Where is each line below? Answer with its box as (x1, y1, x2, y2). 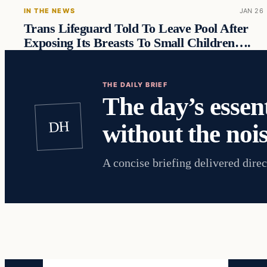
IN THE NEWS (24, 7, 76, 15)
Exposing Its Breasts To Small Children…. (24, 36, 251, 51)
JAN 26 (239, 7, 264, 15)
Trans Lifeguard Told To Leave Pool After (24, 21, 249, 36)
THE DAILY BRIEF (103, 80, 168, 89)
